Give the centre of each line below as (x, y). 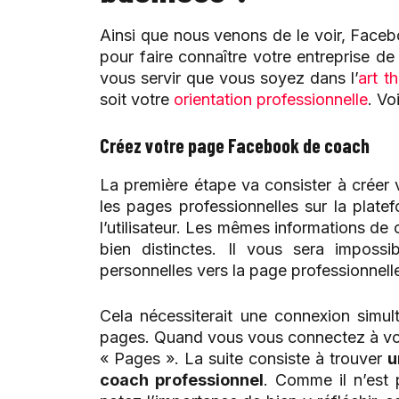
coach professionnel (182, 380)
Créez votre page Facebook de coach (235, 146)
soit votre (137, 100)
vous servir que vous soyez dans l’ (229, 78)
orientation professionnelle (271, 100)
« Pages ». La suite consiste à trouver (244, 359)
